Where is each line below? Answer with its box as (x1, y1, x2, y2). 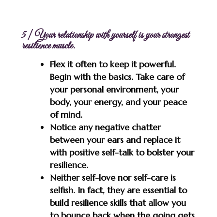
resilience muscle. (21, 39, 75, 53)
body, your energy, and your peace (49, 96, 187, 108)
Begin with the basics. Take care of (49, 71, 185, 82)
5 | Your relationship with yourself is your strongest (21, 28, 189, 42)
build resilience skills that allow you (49, 197, 186, 208)
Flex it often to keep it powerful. (49, 58, 176, 70)
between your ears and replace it (49, 134, 180, 145)
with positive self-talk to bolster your (49, 146, 194, 158)
